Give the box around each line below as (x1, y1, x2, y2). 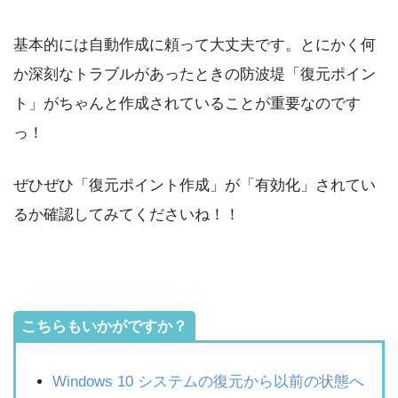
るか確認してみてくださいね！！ (13, 205, 240, 223)
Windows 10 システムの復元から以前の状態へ (52, 372, 365, 390)
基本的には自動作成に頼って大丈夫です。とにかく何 (13, 36, 376, 53)
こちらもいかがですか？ (21, 318, 187, 336)
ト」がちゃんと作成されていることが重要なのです (13, 94, 361, 112)
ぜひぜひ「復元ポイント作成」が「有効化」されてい (13, 176, 376, 194)
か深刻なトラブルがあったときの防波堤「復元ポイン (13, 65, 376, 83)
